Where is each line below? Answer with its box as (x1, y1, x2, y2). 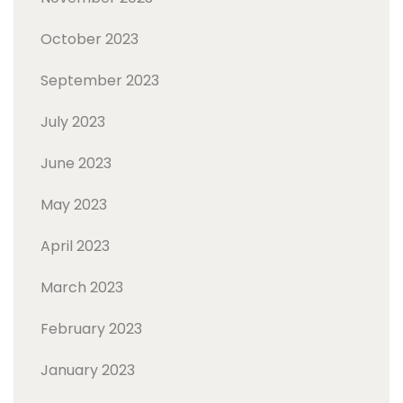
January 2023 (40, 360, 135, 381)
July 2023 (40, 112, 105, 132)
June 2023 (40, 153, 112, 174)
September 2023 (40, 70, 159, 91)
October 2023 (40, 29, 139, 49)
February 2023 (40, 318, 142, 339)
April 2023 (40, 236, 110, 256)
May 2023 (40, 194, 107, 215)
